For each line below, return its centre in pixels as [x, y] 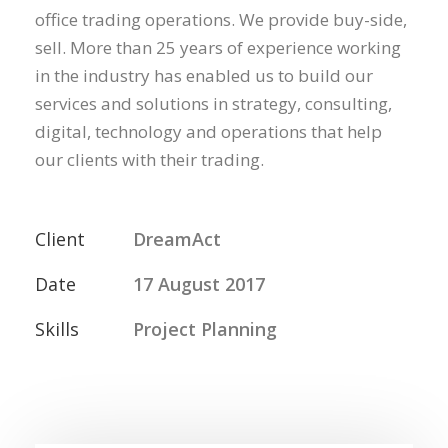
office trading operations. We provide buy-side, [221, 19]
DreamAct [177, 238]
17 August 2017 [199, 283]
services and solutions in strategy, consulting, [213, 103]
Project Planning [205, 328]
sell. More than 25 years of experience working [218, 47]
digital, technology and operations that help [208, 131]
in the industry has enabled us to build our [204, 75]
